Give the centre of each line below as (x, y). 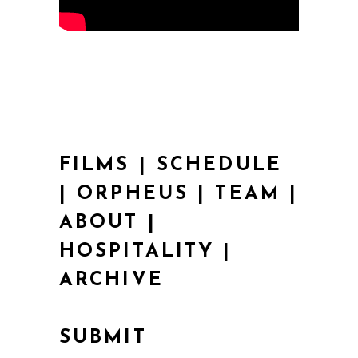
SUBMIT (103, 338)
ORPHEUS (133, 195)
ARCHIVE (111, 281)
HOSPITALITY (137, 252)
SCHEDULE (219, 166)
